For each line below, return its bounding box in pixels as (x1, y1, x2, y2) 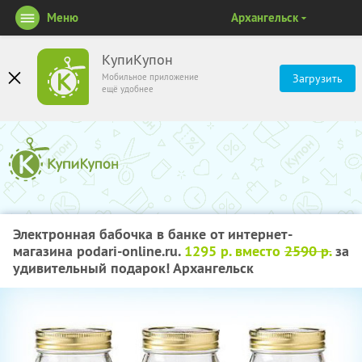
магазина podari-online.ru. (13, 242, 184, 260)
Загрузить (293, 71, 343, 86)
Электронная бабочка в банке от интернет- (13, 225, 293, 243)
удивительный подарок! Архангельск (13, 259, 254, 277)
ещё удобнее (102, 83, 154, 95)
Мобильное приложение (102, 71, 199, 82)
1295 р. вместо (184, 242, 284, 260)
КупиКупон (102, 51, 173, 69)
